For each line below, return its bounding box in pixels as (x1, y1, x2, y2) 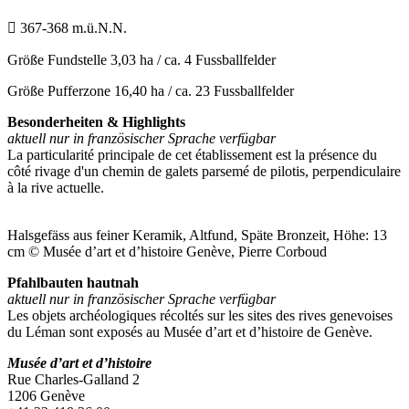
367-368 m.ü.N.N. (20, 19, 127, 36)
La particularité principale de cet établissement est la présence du (7, 146, 377, 163)
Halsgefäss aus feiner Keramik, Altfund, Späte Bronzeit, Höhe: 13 (7, 226, 387, 243)
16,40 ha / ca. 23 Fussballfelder (114, 82, 294, 99)
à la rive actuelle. (7, 179, 104, 195)
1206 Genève (7, 387, 85, 404)
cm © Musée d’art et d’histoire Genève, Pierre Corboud (7, 243, 327, 259)
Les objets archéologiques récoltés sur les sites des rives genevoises (7, 307, 393, 323)
